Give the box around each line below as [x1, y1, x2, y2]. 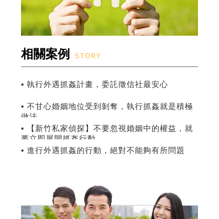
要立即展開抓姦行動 [21, 134, 96, 143]
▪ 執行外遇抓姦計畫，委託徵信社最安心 [21, 80, 168, 89]
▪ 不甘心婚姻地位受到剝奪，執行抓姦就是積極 [21, 102, 193, 111]
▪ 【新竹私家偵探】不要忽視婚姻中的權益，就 [21, 124, 193, 133]
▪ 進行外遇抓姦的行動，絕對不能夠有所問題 [21, 146, 185, 155]
